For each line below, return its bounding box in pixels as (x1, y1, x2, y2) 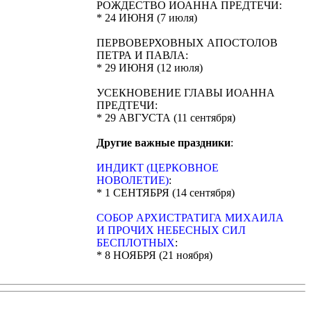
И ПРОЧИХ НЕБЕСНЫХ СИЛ (96, 224, 246, 236)
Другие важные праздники (96, 137, 230, 149)
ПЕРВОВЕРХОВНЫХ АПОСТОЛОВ (96, 37, 278, 49)
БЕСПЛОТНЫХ (96, 237, 175, 249)
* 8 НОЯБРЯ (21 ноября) (96, 249, 212, 261)
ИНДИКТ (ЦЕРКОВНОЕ (96, 162, 219, 174)
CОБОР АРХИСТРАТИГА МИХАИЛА (96, 212, 284, 224)
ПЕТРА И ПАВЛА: (96, 49, 188, 61)
